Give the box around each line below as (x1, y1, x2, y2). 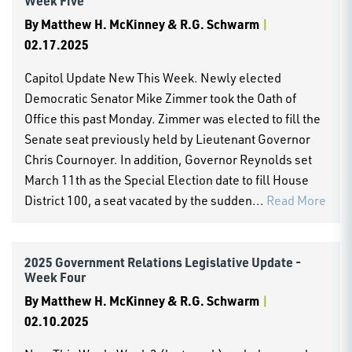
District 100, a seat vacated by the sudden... (24, 192, 266, 208)
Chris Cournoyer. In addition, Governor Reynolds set (24, 151, 312, 167)
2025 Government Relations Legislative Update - (24, 253, 301, 270)
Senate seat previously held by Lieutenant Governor (24, 130, 310, 147)
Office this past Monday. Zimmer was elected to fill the (24, 110, 321, 126)
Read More (266, 192, 326, 208)
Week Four (24, 268, 86, 285)
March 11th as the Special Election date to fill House (24, 171, 309, 188)
